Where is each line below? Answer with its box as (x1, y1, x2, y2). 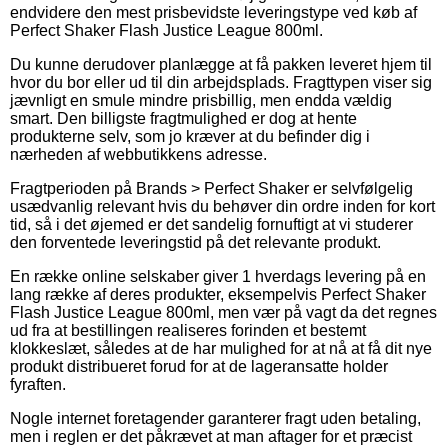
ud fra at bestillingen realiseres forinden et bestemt (10, 321, 366, 339)
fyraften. (10, 375, 66, 393)
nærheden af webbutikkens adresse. (10, 145, 267, 163)
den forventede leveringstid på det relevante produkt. (10, 233, 381, 251)
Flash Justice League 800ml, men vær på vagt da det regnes (10, 303, 437, 321)
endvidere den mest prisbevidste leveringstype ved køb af (10, 3, 417, 21)
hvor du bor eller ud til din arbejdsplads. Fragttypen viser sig (10, 73, 432, 91)
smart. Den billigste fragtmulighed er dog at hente (10, 109, 357, 127)
